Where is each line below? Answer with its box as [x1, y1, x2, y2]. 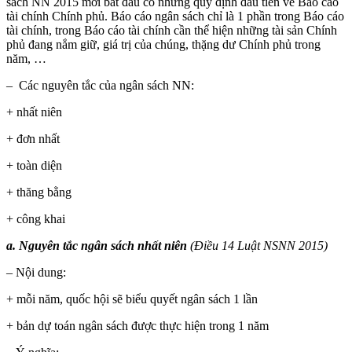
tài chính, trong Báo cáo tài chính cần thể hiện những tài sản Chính [6, 23, 337, 37]
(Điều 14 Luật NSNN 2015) [190, 238, 328, 252]
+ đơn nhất [6, 131, 60, 145]
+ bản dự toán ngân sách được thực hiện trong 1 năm [6, 318, 269, 332]
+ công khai [6, 211, 65, 225]
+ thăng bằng [6, 185, 71, 199]
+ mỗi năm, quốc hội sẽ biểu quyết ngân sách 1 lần [6, 291, 258, 306]
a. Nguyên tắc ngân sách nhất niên [6, 238, 190, 252]
